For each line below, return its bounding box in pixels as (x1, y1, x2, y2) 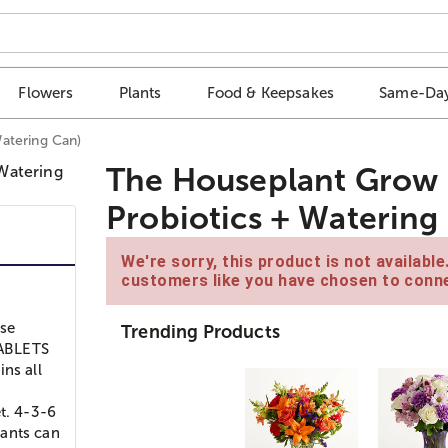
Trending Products (121, 321, 280, 342)
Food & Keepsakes (206, 84, 335, 102)
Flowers (18, 84, 74, 102)
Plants (118, 84, 162, 102)
